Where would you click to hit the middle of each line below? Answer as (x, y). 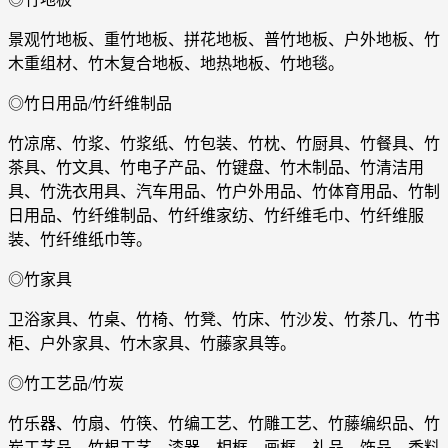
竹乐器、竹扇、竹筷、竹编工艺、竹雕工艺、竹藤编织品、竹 (224, 424)
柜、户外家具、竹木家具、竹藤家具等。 (152, 344)
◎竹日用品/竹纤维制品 (90, 104)
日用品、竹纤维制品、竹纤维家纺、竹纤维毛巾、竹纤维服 (216, 216)
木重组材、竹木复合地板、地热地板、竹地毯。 (176, 64)
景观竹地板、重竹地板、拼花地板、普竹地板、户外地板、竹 (224, 40)
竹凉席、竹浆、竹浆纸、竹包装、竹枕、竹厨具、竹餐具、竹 (224, 144)
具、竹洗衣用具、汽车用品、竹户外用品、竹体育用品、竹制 (224, 192)
